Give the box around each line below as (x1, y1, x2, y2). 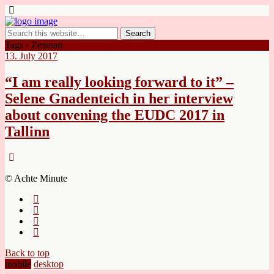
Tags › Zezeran (5, 40, 62, 50)
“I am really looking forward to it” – (5, 73, 234, 90)
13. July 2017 (5, 51, 57, 61)
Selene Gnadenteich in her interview (5, 90, 233, 106)
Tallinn (5, 123, 50, 139)
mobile (5, 258, 31, 269)
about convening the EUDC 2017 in (5, 106, 224, 123)
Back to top (5, 247, 50, 258)
